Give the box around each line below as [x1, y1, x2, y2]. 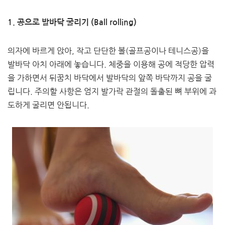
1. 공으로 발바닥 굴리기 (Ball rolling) [8, 19, 137, 27]
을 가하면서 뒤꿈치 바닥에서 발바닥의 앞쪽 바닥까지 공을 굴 [8, 74, 212, 82]
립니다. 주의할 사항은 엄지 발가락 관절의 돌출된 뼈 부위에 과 [8, 87, 216, 96]
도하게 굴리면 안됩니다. [8, 101, 89, 109]
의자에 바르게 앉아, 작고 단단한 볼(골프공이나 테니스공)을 [8, 47, 209, 55]
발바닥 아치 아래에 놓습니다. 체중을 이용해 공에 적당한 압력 [8, 60, 214, 69]
